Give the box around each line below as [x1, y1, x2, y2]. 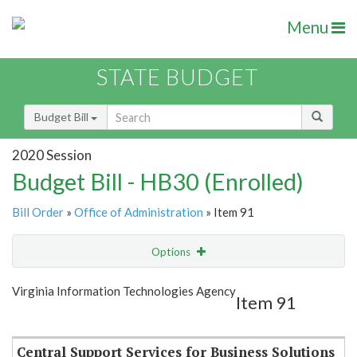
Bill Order [12, 205, 64, 220]
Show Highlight [92, 277, 167, 291]
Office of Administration [74, 205, 203, 220]
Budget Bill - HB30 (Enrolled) [12, 167, 304, 196]
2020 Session [12, 146, 92, 163]
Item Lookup [16, 311, 79, 325]
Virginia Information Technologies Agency [12, 284, 236, 299]
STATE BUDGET [96, 64, 258, 91]
